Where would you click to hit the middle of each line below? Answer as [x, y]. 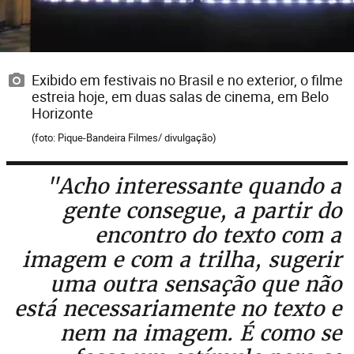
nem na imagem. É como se [201, 333]
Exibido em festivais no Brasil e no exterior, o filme [187, 79]
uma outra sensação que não [196, 284]
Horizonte [62, 113]
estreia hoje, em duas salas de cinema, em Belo [180, 96]
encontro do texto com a [218, 235]
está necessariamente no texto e [178, 308]
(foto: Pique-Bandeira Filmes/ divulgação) [124, 137]
